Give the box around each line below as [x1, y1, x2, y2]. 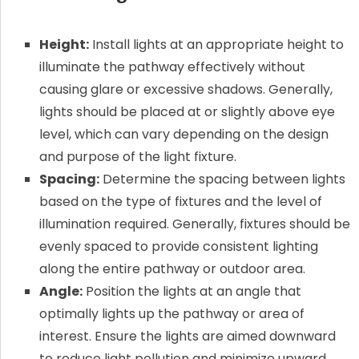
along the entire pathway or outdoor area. [38, 260, 305, 279]
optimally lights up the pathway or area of [38, 305, 305, 324]
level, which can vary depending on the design [38, 125, 329, 144]
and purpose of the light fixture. [38, 147, 236, 167]
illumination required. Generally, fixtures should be [38, 215, 350, 234]
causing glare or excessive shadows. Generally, [38, 80, 333, 99]
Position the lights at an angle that [82, 282, 301, 301]
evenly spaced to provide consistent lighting [38, 237, 318, 256]
